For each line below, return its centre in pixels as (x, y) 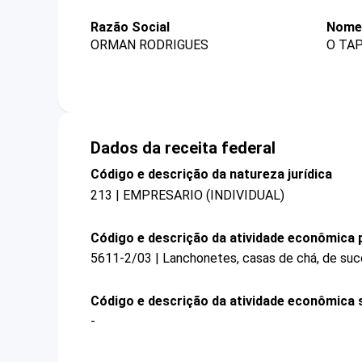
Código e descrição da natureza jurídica (211, 175)
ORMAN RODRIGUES (149, 45)
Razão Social (130, 27)
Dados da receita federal (183, 148)
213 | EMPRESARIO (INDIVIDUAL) (187, 195)
